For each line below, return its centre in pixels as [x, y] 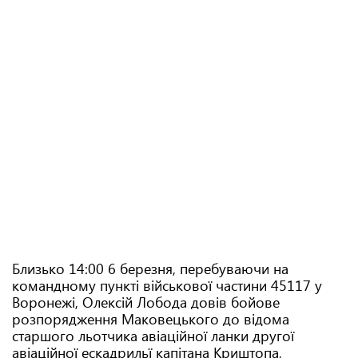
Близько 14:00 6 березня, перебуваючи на [150, 268]
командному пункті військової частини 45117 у [167, 285]
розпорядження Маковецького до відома [151, 319]
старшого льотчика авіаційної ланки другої [153, 336]
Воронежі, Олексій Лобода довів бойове [146, 302]
